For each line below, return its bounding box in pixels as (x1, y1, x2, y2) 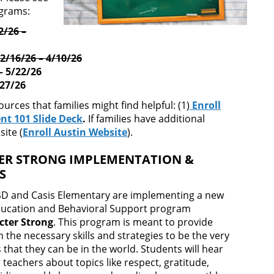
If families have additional (88, 112, 205, 126)
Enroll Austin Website (23, 125, 127, 139)
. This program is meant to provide (53, 215, 213, 229)
